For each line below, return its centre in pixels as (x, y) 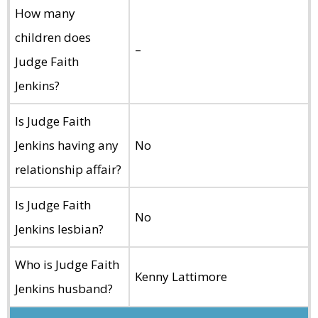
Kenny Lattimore (181, 276)
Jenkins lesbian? (59, 229)
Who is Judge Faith (67, 264)
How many (45, 13)
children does (53, 37)
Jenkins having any (67, 145)
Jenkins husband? (64, 288)
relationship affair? (68, 169)
